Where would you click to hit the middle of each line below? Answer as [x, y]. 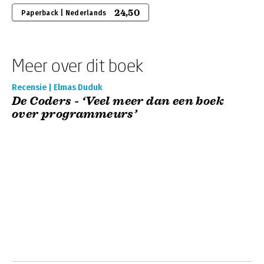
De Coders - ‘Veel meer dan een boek [118, 101]
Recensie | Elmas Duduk [57, 88]
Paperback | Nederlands [64, 13]
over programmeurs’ [75, 114]
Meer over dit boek [77, 65]
